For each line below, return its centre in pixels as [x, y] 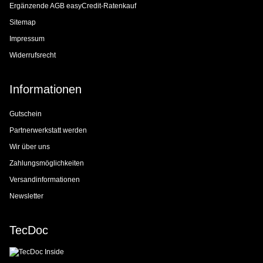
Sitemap [23, 22]
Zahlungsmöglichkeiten [47, 163]
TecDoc [29, 230]
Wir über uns [30, 146]
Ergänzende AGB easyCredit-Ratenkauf [73, 6]
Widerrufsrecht [33, 55]
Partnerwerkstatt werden [48, 130]
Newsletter [26, 196]
